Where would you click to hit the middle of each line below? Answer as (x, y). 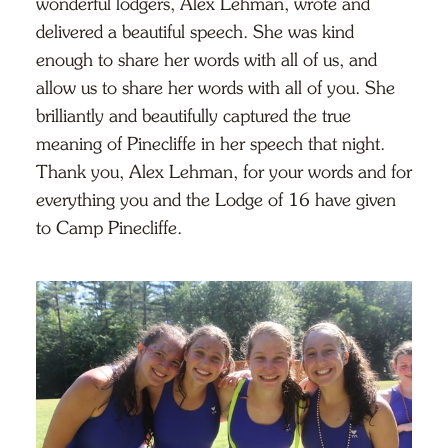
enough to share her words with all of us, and (206, 59)
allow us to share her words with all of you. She (215, 87)
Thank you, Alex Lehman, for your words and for (224, 171)
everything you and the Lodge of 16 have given (216, 199)
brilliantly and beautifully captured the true (193, 115)
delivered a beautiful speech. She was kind (195, 31)
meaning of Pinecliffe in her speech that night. (210, 143)
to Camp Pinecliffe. (109, 227)
